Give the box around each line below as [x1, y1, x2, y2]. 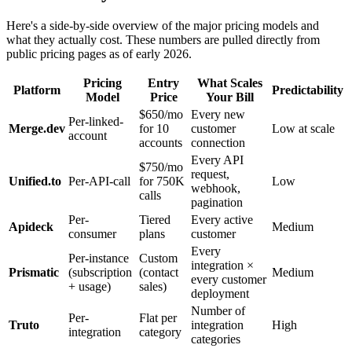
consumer [68, 226, 116, 240]
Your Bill [206, 90, 254, 104]
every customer [191, 272, 266, 286]
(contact [139, 265, 178, 279]
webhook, [191, 181, 240, 195]
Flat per [139, 310, 177, 324]
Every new [191, 107, 245, 121]
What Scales [197, 75, 262, 90]
